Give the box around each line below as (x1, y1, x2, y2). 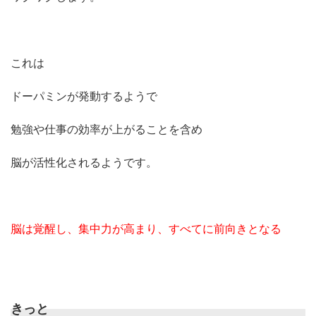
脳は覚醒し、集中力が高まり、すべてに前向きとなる (11, 221, 281, 236)
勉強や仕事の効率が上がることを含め (11, 121, 202, 136)
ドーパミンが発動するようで (11, 88, 157, 103)
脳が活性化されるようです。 (11, 154, 157, 169)
